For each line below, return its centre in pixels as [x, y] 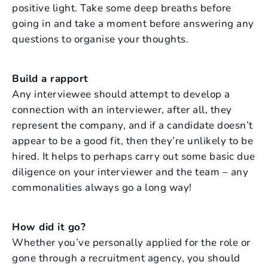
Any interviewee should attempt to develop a [121, 94]
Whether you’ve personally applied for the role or [131, 243]
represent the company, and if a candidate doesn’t [133, 125]
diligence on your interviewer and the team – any [130, 172]
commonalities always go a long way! [102, 188]
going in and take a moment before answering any [133, 24]
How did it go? [49, 227]
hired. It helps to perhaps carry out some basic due [134, 156]
